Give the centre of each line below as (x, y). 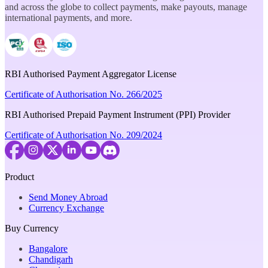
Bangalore (48, 248)
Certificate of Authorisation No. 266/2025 (83, 94)
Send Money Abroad (68, 197)
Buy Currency (32, 228)
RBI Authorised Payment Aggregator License (91, 74)
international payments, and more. (68, 17)
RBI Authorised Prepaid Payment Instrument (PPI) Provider (118, 114)
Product (19, 176)
